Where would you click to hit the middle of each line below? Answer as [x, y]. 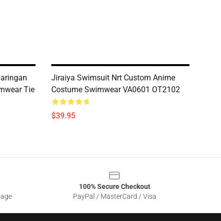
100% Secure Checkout [114, 186]
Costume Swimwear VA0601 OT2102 [116, 90]
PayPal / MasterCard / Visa [114, 196]
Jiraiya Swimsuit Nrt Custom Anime [113, 78]
